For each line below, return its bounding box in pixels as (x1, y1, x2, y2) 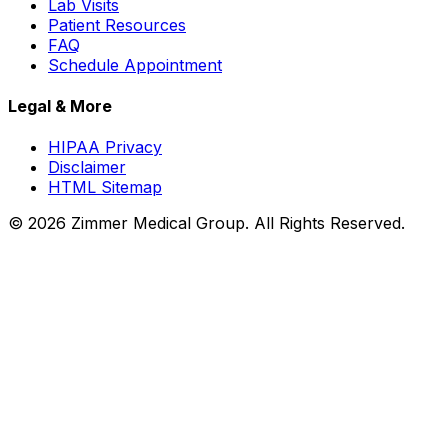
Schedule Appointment (48, 54, 222, 75)
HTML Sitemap (48, 177, 162, 198)
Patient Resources (48, 14, 186, 35)
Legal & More (8, 96, 112, 117)
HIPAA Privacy (48, 137, 162, 158)
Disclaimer (48, 157, 126, 178)
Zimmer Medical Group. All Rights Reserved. (66, 213, 405, 234)
